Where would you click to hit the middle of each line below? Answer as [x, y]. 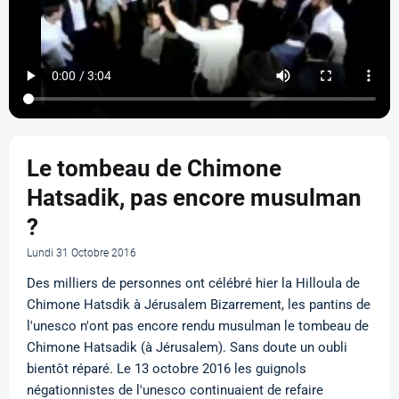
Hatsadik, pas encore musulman [194, 197]
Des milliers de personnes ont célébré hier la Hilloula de [193, 283]
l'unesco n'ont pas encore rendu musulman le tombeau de [198, 326]
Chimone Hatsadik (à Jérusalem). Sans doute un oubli [187, 347]
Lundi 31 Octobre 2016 [81, 252]
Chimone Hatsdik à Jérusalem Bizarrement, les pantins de [199, 304]
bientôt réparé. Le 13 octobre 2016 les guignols [167, 368]
